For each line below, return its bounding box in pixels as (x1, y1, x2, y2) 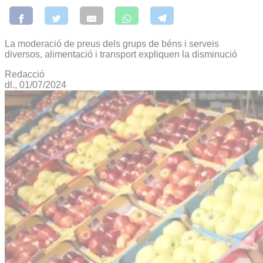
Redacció (5, 69, 45, 79)
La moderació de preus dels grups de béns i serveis (5, 38, 219, 49)
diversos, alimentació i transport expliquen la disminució (5, 49, 237, 59)
